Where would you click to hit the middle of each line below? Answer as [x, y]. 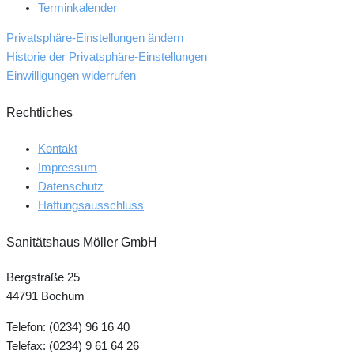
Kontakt [58, 148]
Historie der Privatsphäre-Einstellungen [107, 57]
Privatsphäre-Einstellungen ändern [95, 38]
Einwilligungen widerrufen [71, 76]
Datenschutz [71, 186]
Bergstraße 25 [43, 278]
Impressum [68, 167]
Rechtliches [40, 112]
